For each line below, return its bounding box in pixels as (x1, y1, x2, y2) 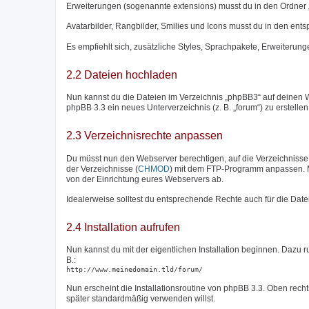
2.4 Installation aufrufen (66, 221, 180, 233)
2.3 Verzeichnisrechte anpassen (66, 130, 223, 142)
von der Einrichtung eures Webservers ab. (66, 174, 223, 184)
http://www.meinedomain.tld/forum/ (66, 266, 203, 274)
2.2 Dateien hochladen (66, 68, 177, 81)
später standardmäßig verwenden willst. (66, 293, 215, 303)
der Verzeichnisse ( (66, 163, 138, 174)
